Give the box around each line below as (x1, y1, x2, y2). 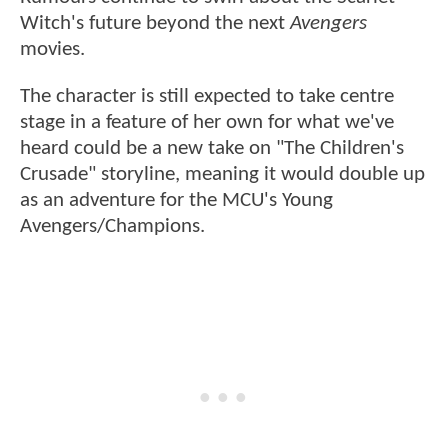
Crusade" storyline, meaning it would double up (20, 164, 425, 186)
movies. (20, 38, 85, 60)
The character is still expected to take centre (20, 86, 394, 108)
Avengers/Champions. (20, 216, 210, 238)
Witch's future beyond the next (20, 12, 290, 34)
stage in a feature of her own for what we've (20, 112, 394, 134)
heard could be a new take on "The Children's (20, 138, 404, 160)
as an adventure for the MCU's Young (20, 190, 333, 212)
